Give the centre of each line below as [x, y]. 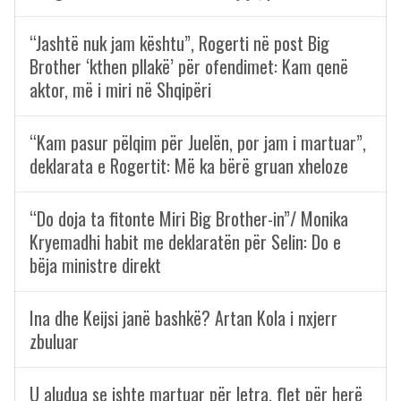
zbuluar [54, 341]
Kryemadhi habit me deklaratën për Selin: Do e [185, 241]
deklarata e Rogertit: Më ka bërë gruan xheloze [189, 165]
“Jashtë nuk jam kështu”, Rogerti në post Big [179, 43]
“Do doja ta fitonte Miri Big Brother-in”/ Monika [189, 218]
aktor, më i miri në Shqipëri [120, 89]
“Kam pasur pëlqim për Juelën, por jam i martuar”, [198, 142]
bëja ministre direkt [95, 264]
